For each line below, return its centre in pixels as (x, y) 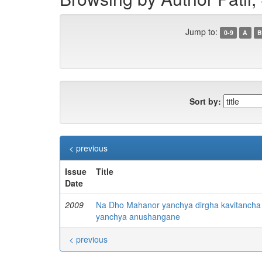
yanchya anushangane (138, 216)
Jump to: (202, 32)
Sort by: (205, 101)
